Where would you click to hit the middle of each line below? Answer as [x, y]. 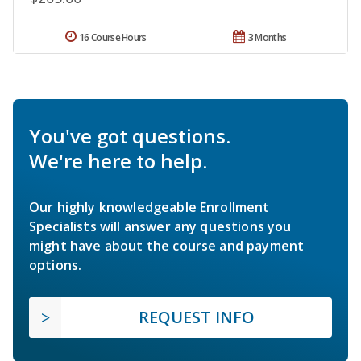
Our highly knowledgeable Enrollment [149, 207]
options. [56, 265]
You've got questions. [130, 135]
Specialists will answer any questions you [160, 226]
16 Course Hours [113, 37]
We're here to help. [118, 160]
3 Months [267, 37]
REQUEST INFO [197, 317]
